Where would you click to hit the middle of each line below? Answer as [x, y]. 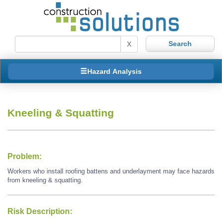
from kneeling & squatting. [45, 180]
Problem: [25, 156]
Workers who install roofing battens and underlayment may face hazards [111, 171]
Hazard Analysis [114, 71]
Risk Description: [40, 211]
